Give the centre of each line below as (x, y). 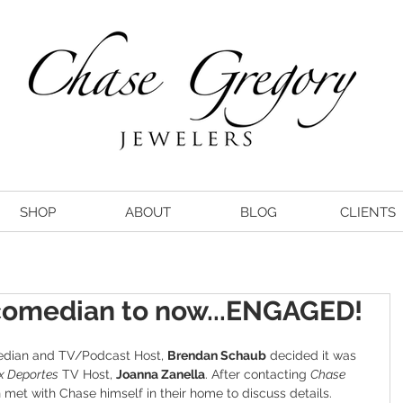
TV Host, (87, 374)
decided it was (313, 355)
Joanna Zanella (161, 374)
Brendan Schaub (217, 355)
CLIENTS (368, 212)
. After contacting (258, 374)
